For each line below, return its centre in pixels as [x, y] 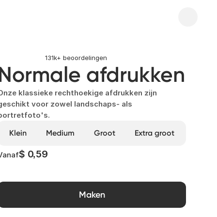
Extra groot [155, 133]
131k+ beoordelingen [76, 58]
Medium [60, 133]
